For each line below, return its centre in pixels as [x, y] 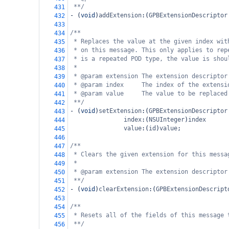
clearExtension [124, 189]
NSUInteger [167, 120]
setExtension [120, 111]
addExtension [120, 15]
